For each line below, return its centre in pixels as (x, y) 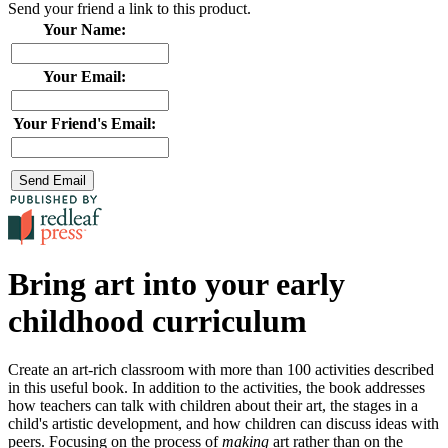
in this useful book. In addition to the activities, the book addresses (216, 388)
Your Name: (84, 29)
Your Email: (84, 76)
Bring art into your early (176, 283)
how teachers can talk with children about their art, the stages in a (213, 406)
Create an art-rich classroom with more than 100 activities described (221, 370)
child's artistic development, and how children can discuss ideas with (223, 424)
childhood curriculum (157, 320)
